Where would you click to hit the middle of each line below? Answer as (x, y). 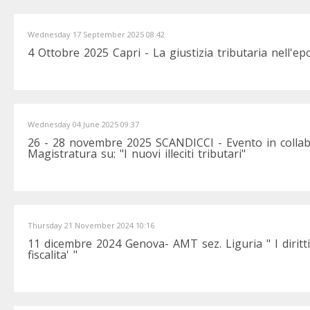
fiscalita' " (53, 255)
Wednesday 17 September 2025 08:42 (96, 34)
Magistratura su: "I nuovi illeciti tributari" (137, 154)
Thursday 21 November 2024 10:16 (91, 225)
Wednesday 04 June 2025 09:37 (83, 124)
